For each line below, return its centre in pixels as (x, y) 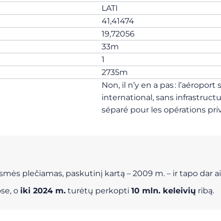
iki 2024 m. (43, 191)
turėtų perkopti (98, 191)
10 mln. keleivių (164, 191)
